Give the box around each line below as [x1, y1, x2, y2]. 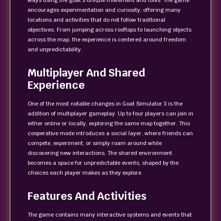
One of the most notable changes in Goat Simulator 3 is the [28, 100, 183, 107]
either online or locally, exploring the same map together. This [28, 120, 190, 127]
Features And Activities [28, 189, 147, 203]
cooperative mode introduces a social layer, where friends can [28, 130, 193, 137]
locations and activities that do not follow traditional [28, 16, 165, 23]
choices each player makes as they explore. [28, 169, 143, 176]
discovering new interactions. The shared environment [28, 149, 172, 156]
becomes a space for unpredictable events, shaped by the [28, 159, 179, 166]
